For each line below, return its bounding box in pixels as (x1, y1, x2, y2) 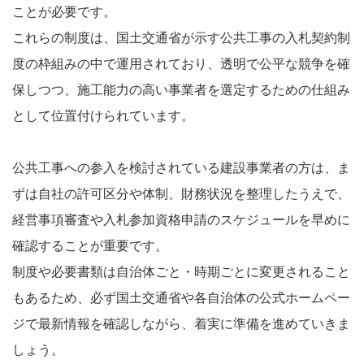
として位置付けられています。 (12, 108, 194, 123)
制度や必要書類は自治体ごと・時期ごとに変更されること (12, 264, 350, 279)
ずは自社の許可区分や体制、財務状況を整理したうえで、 (12, 186, 350, 201)
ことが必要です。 (12, 4, 116, 19)
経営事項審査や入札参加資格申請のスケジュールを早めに (12, 212, 350, 227)
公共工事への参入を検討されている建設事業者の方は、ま (12, 160, 350, 175)
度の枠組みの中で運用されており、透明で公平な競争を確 (12, 56, 350, 71)
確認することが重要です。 (12, 238, 168, 253)
